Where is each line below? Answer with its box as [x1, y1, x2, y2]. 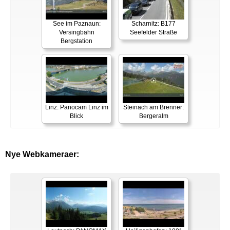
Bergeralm [139, 112, 168, 120]
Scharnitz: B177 [131, 20, 176, 28]
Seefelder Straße [130, 29, 177, 36]
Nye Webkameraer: [5, 150, 79, 159]
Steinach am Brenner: [123, 104, 184, 111]
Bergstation [61, 37, 92, 45]
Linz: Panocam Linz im [45, 104, 108, 111]
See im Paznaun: [52, 20, 101, 28]
